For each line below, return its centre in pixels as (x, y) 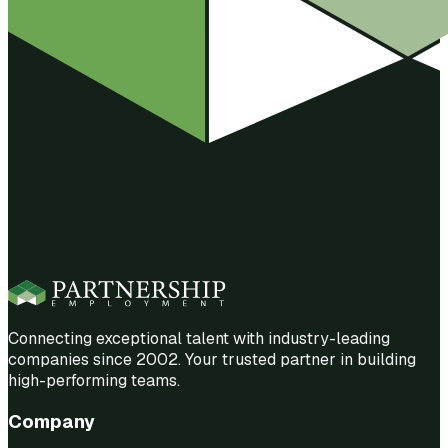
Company (51, 422)
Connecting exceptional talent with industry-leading (199, 338)
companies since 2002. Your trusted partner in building (212, 359)
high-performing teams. (94, 380)
